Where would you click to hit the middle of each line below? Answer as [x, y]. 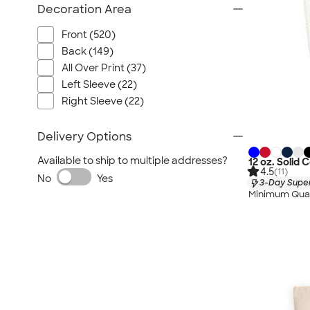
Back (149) [88, 51]
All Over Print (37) [104, 68]
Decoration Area [84, 9]
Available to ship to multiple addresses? [133, 161]
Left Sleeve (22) [99, 84]
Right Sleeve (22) [103, 101]
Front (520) [89, 35]
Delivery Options [84, 137]
